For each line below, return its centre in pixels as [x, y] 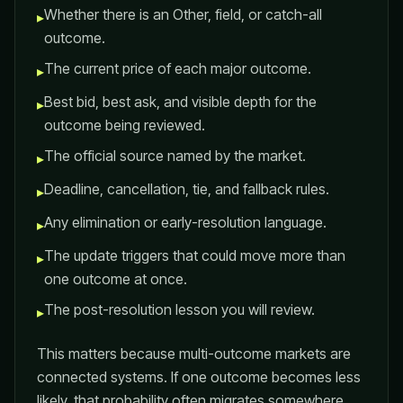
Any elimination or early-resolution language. [185, 222]
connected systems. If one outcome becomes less [199, 377]
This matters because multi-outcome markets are [194, 354]
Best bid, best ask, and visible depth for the [180, 102]
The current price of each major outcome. [178, 68]
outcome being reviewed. [125, 125]
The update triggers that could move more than [195, 255]
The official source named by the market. [175, 156]
